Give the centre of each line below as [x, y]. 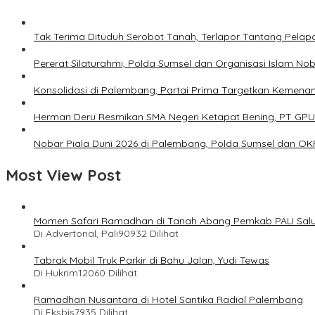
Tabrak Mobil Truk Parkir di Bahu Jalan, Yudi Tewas [152, 260]
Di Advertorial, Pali [76, 233]
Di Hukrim [56, 272]
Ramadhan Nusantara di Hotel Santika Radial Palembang [168, 299]
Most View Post [63, 175]
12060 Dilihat [108, 272]
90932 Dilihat [148, 233]
